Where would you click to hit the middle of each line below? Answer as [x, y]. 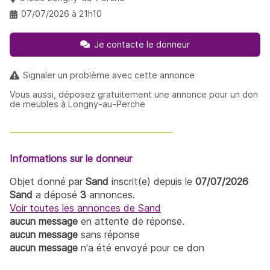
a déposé [56, 194]
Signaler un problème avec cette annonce [109, 75]
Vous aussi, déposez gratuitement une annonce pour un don [134, 94]
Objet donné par [48, 181]
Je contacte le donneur [142, 45]
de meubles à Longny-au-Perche [77, 104]
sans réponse [109, 234]
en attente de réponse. [131, 221]
